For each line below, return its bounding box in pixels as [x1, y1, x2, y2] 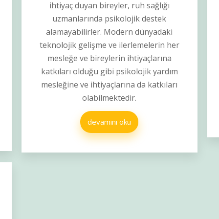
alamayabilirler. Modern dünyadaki [46, 26, 173, 38]
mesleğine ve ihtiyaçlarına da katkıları [41, 79, 178, 90]
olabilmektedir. [82, 92, 137, 104]
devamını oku [88, 117, 131, 127]
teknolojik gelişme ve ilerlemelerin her [39, 40, 179, 51]
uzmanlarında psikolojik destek [52, 13, 167, 24]
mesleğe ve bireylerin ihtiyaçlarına [47, 53, 172, 64]
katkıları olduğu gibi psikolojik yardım [41, 66, 178, 77]
